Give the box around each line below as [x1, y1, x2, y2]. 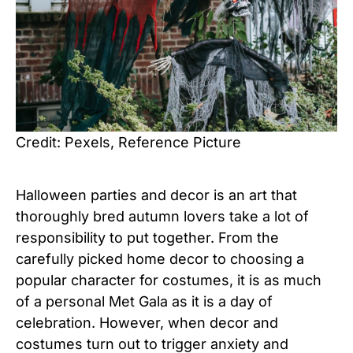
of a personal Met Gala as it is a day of [16, 293, 273, 310]
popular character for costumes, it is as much [16, 272, 321, 289]
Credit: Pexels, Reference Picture [16, 134, 241, 151]
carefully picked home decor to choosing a [16, 251, 304, 268]
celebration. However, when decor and [16, 314, 278, 332]
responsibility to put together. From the [16, 229, 279, 247]
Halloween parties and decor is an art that [16, 187, 297, 204]
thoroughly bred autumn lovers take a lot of [16, 208, 309, 225]
